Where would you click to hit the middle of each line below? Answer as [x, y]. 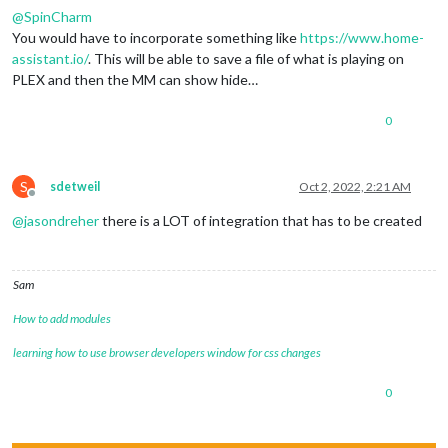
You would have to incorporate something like [156, 37]
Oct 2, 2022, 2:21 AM [355, 186]
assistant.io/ [50, 58]
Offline [50, 200]
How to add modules [62, 318]
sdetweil [75, 186]
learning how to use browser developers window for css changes [167, 352]
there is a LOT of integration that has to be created [260, 220]
